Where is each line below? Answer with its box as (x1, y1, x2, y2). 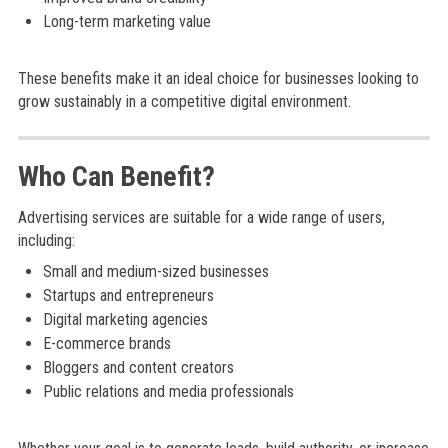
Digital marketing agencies (42, 310, 208, 329)
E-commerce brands (42, 334, 171, 353)
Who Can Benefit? (17, 160, 215, 193)
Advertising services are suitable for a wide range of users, (17, 208, 385, 227)
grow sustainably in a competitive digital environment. (17, 92, 351, 111)
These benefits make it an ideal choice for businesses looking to (17, 69, 419, 88)
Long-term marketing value (42, 12, 211, 31)
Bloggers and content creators (42, 358, 234, 377)
